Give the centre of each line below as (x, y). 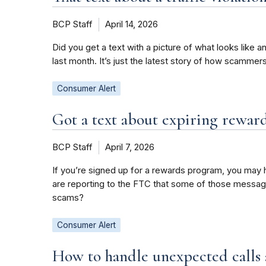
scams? (68, 198)
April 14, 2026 (132, 25)
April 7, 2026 (130, 148)
